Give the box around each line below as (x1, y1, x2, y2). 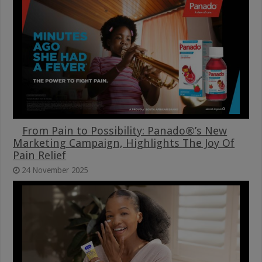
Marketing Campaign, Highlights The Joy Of (13, 136, 235, 149)
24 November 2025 (22, 165, 88, 175)
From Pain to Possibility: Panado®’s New (22, 124, 227, 137)
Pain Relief (13, 149, 67, 161)
